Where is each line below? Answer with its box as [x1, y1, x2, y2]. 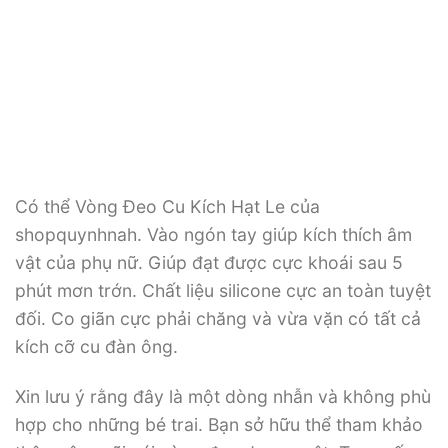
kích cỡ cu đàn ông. [15, 335, 178, 357]
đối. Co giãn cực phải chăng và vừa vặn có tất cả [15, 307, 421, 329]
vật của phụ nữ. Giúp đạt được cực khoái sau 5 [15, 251, 403, 273]
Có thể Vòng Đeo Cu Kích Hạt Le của [15, 195, 320, 217]
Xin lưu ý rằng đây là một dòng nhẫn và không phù [15, 386, 431, 408]
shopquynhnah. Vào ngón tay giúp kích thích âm [15, 223, 412, 245]
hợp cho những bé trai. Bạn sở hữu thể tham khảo [15, 414, 423, 436]
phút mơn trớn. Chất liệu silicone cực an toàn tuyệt [15, 279, 431, 301]
